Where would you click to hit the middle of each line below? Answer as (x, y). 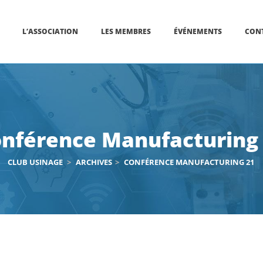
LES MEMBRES (126, 31)
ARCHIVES (94, 162)
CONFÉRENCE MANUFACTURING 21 (189, 162)
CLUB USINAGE (35, 162)
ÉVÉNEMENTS (198, 31)
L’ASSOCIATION (50, 31)
